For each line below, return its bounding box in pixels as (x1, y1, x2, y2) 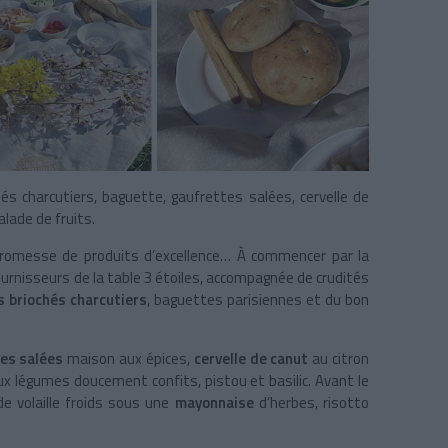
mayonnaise (174, 391, 254, 415)
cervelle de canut (193, 347, 313, 371)
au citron (312, 347, 370, 371)
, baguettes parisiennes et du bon (147, 288, 369, 312)
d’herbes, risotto (253, 391, 370, 415)
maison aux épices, (63, 347, 194, 371)
